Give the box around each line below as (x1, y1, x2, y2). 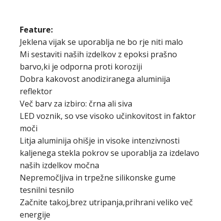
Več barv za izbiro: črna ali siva (20, 98, 132, 109)
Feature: (20, 24, 53, 35)
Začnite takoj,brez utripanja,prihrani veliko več (20, 196, 193, 208)
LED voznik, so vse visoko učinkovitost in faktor (20, 110, 196, 121)
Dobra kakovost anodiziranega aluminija (20, 73, 170, 84)
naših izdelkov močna (20, 159, 99, 171)
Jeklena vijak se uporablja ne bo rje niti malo (20, 36, 183, 47)
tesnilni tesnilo (20, 184, 74, 195)
